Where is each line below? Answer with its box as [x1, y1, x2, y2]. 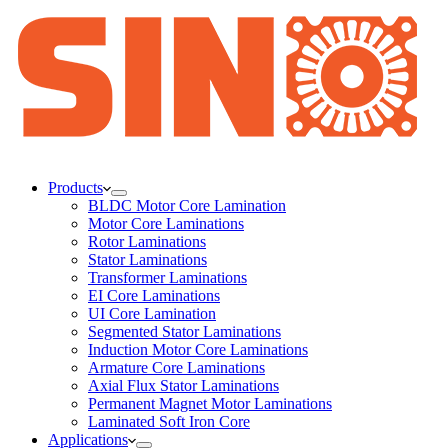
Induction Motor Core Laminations [88, 340, 308, 358]
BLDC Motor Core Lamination [88, 196, 286, 214]
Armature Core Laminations [88, 358, 265, 376]
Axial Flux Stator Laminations [88, 376, 279, 394]
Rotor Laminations [88, 232, 206, 250]
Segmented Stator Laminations [88, 322, 281, 340]
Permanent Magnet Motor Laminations [88, 394, 332, 412]
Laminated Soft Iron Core [88, 412, 250, 430]
